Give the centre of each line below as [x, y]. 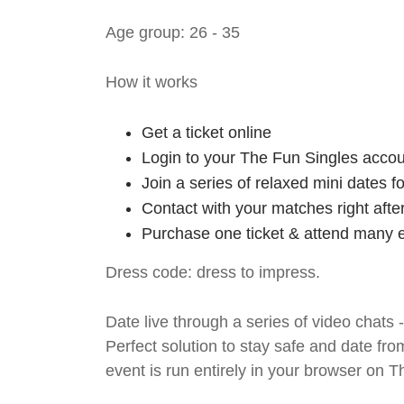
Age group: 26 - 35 [173, 32]
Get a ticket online [207, 133]
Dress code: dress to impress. [213, 272]
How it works [151, 82]
